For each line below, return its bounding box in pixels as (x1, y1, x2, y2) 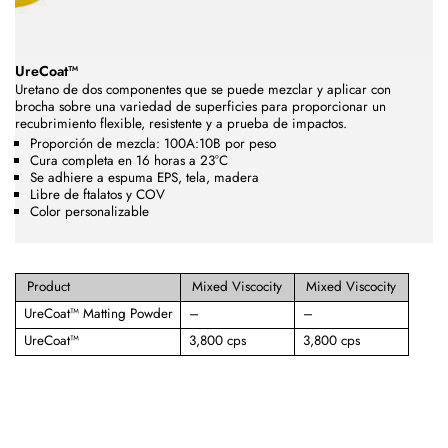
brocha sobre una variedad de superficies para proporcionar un (15, 96, 386, 116)
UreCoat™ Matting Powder (23, 303, 173, 323)
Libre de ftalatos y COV (30, 185, 165, 205)
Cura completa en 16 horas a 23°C (30, 151, 228, 171)
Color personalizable (30, 202, 149, 222)
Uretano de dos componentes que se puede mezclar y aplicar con (15, 79, 391, 99)
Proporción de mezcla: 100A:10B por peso (30, 134, 276, 154)
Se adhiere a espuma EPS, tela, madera (30, 168, 259, 188)
